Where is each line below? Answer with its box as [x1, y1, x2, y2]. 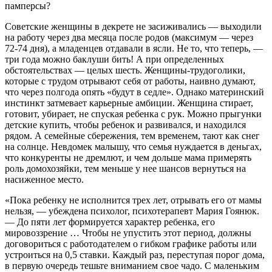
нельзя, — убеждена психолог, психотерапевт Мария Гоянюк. [5, 205, 259, 216]
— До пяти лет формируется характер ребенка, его [5, 216, 215, 227]
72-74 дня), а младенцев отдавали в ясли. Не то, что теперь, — [5, 42, 263, 53]
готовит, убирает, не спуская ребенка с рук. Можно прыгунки [5, 108, 262, 119]
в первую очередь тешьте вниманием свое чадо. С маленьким [5, 260, 259, 271]
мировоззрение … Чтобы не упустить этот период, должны [5, 227, 251, 238]
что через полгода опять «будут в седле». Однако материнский [5, 86, 264, 97]
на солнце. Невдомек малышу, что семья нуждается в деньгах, [5, 141, 262, 152]
